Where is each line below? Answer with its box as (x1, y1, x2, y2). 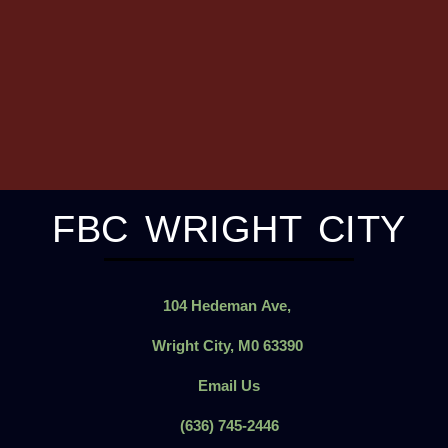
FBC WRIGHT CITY (52, 208, 406, 251)
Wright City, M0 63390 (151, 337, 307, 355)
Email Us (198, 377, 260, 395)
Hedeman (191, 297, 257, 315)
